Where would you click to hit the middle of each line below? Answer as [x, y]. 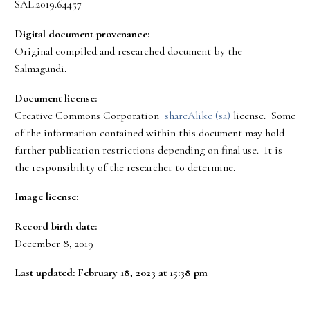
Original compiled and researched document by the [128, 52]
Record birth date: [56, 226]
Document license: [56, 98]
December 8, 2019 [54, 243]
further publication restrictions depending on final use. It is [148, 150]
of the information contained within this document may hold [149, 133]
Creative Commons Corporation [90, 115]
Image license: [46, 197]
